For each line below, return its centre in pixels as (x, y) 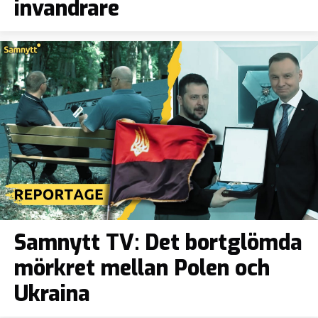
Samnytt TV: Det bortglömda (158, 243)
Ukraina (52, 294)
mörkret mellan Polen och (142, 268)
